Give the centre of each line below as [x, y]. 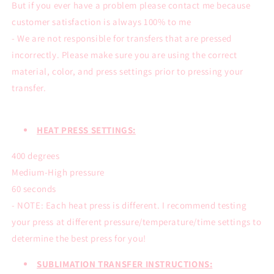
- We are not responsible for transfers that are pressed [122, 38]
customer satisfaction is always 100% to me [102, 21]
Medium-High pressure [58, 172]
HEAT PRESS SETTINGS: [86, 130]
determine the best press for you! [79, 238]
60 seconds [34, 188]
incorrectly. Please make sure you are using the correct [125, 54]
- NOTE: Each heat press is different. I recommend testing [129, 205]
